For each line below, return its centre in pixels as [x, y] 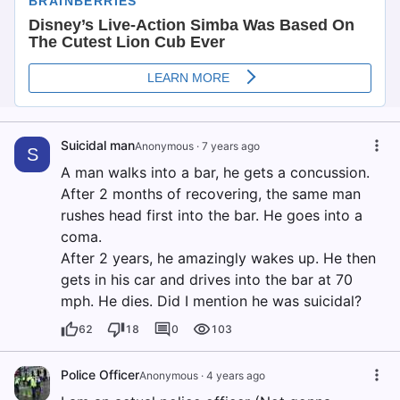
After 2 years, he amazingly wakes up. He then [218, 258]
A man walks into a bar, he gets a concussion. [215, 173]
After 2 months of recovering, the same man [211, 194]
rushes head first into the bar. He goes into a [212, 216]
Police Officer [100, 375]
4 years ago [236, 376]
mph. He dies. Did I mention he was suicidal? [211, 301]
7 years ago [231, 146]
